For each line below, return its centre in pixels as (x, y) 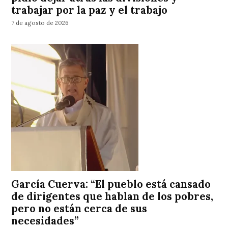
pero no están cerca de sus (79, 208)
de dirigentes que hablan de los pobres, (112, 196)
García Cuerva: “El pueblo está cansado (111, 184)
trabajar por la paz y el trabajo (90, 10)
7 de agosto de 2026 (40, 23)
